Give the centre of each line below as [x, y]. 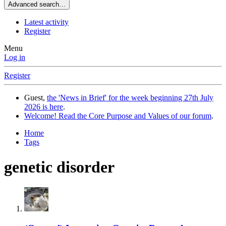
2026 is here [44, 107]
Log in [15, 58]
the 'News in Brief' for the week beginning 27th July [130, 98]
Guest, [36, 98]
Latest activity [46, 22]
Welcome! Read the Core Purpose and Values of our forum [118, 116]
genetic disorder [59, 167]
